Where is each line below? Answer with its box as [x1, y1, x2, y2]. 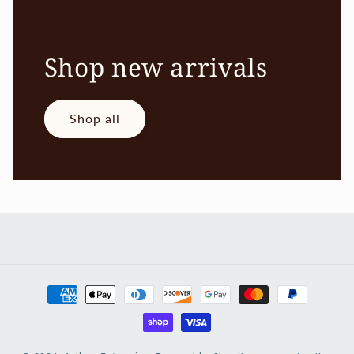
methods [28, 300, 81, 316]
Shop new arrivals [43, 49, 268, 84]
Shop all [69, 111, 120, 126]
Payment [28, 279, 81, 295]
